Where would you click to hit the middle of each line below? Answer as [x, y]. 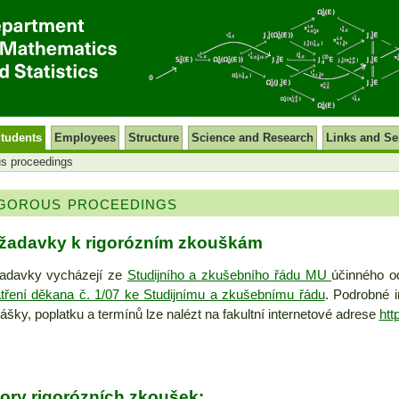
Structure [153, 138]
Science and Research [252, 138]
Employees [85, 138]
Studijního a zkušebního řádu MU [229, 275]
